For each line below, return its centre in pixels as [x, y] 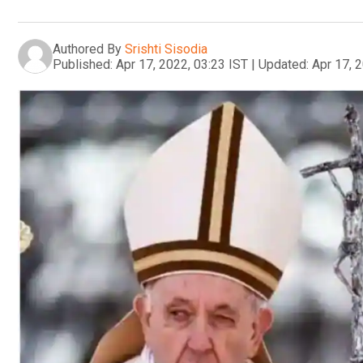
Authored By [87, 49]
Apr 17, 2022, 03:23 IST [182, 64]
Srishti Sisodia [166, 49]
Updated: [284, 64]
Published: [83, 64]
